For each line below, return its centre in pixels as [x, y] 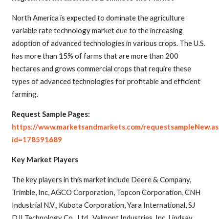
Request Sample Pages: [51, 114]
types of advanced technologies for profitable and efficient [106, 81]
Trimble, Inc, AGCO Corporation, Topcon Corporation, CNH [106, 192]
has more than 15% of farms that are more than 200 [95, 55]
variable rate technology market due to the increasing [97, 30]
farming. [25, 94]
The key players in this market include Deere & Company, [101, 179]
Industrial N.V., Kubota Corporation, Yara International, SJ [103, 205]
